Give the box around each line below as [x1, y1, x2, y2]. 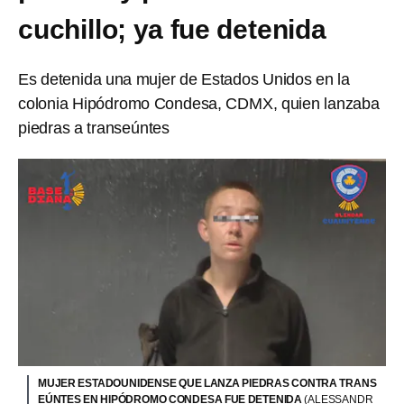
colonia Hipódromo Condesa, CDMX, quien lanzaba [18, 95, 380, 113]
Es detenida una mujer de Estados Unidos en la [18, 70, 350, 88]
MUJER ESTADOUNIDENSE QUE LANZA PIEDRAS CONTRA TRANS [38, 376, 377, 390]
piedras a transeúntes [18, 119, 170, 137]
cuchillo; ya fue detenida [18, 14, 326, 44]
